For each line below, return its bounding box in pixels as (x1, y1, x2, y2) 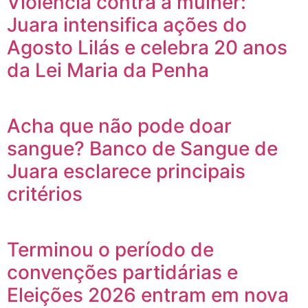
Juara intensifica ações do (7, 13, 247, 37)
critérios (7, 182, 82, 206)
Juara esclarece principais (7, 159, 245, 184)
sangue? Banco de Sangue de (7, 137, 278, 161)
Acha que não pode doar (7, 114, 232, 138)
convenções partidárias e (7, 261, 238, 285)
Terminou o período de (7, 238, 214, 262)
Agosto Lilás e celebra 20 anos (7, 36, 287, 60)
